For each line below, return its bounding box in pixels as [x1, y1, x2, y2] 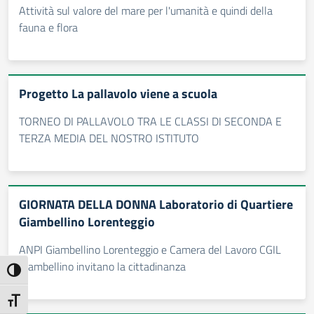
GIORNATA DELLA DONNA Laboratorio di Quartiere [19, 195, 293, 214]
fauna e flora [19, 19, 78, 36]
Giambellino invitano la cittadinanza [19, 258, 186, 275]
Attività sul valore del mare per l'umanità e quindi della [19, 2, 273, 19]
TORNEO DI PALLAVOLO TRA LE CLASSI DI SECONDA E [19, 113, 282, 130]
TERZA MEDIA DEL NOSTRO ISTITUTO [19, 130, 199, 146]
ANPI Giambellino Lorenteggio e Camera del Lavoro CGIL [19, 241, 281, 258]
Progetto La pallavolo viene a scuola [19, 84, 217, 103]
